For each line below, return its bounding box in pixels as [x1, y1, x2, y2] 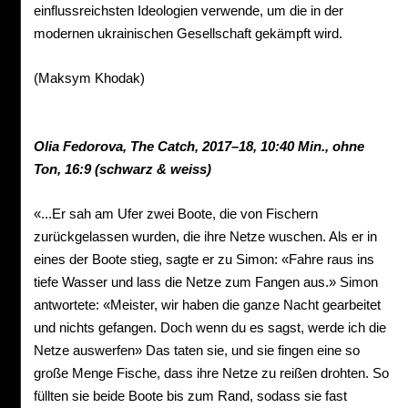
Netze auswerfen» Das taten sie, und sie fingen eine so [34, 342, 360, 359]
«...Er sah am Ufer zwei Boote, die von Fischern [34, 206, 318, 222]
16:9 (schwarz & [65, 161, 167, 178]
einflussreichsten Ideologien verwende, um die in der [34, 3, 343, 19]
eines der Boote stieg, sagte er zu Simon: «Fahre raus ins [34, 251, 374, 268]
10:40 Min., [260, 138, 329, 155]
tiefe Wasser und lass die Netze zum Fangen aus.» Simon [34, 274, 378, 291]
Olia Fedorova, [34, 138, 127, 155]
